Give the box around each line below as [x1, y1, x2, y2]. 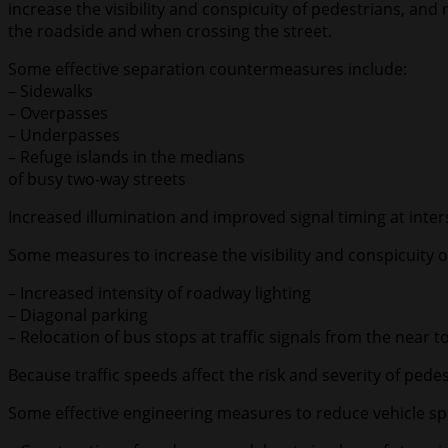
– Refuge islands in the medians [8, 146, 245, 169]
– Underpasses [8, 124, 120, 147]
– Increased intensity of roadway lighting [8, 282, 311, 305]
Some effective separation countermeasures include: [8, 58, 407, 81]
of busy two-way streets [8, 168, 186, 191]
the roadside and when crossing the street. [8, 20, 332, 43]
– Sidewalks [8, 80, 93, 103]
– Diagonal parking [8, 304, 148, 327]
